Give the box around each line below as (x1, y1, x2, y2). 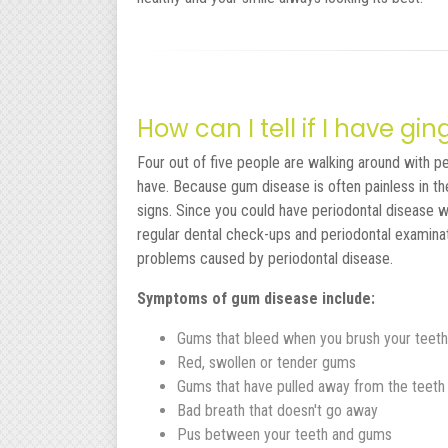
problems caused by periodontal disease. (137, 248, 393, 268)
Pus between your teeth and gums (177, 424, 392, 444)
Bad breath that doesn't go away (177, 400, 378, 420)
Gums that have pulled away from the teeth (177, 376, 445, 396)
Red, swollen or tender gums (177, 352, 356, 372)
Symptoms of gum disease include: (137, 288, 375, 308)
